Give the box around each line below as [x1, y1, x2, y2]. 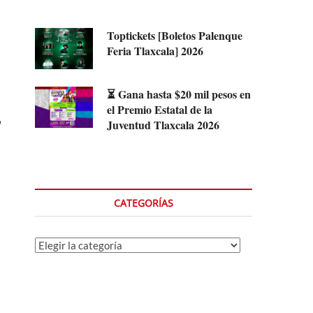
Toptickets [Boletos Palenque [107, 27, 243, 43]
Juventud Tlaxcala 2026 [107, 116, 220, 133]
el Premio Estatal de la [107, 101, 213, 117]
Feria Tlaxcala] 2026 [107, 42, 204, 59]
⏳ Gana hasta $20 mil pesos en [107, 85, 252, 102]
